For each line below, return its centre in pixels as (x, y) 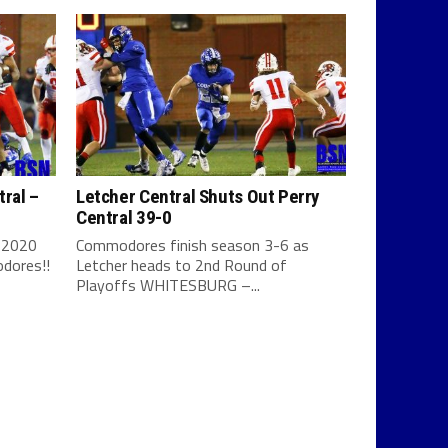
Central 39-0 (124, 217)
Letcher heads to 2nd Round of (181, 264)
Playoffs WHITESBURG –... (168, 284)
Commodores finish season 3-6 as (192, 244)
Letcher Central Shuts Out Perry (198, 196)
